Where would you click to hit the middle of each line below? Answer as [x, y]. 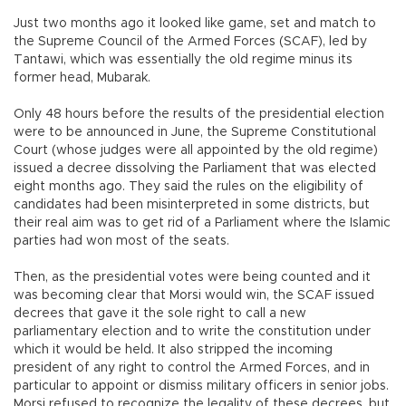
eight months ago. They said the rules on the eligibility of [188, 187]
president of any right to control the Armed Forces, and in [192, 368]
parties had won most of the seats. [121, 242]
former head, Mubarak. [82, 78]
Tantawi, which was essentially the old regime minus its [183, 60]
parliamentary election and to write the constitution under [192, 332]
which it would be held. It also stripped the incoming [173, 350]
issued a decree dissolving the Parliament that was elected [195, 169]
